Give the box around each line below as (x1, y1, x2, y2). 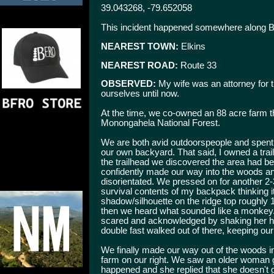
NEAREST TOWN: (101, 41, 179, 51)
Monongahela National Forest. (101, 118, 220, 128)
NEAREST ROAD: (101, 60, 178, 70)
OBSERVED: (101, 79, 156, 89)
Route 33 (178, 60, 217, 70)
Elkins (179, 41, 206, 51)
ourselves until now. (101, 89, 179, 99)
